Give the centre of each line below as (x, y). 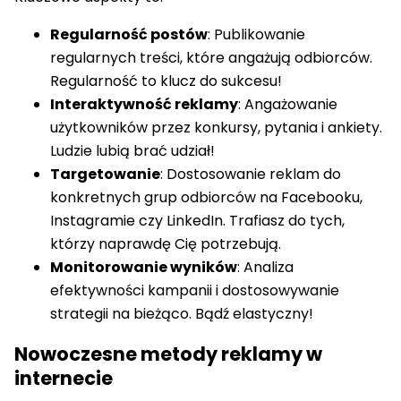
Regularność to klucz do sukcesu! (166, 81)
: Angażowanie (288, 105)
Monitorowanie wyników (144, 268)
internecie (64, 378)
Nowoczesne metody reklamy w (168, 354)
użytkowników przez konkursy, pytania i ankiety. (216, 128)
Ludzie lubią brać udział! (132, 151)
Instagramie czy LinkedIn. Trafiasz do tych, (197, 221)
